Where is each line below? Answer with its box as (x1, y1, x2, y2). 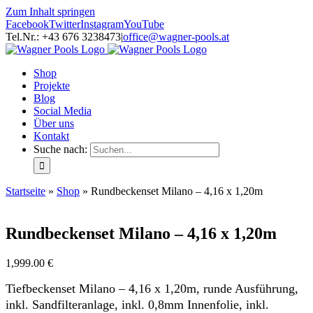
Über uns (34, 117, 74, 129)
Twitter (49, 18, 80, 30)
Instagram (80, 18, 124, 30)
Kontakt (34, 130, 69, 142)
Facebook (6, 18, 49, 30)
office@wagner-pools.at (123, 31, 229, 43)
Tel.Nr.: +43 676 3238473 (6, 31, 121, 43)
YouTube (124, 18, 164, 30)
